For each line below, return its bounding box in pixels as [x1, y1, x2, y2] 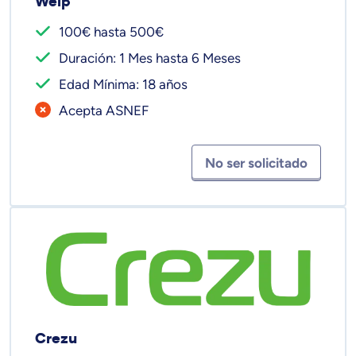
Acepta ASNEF [59, 102, 149, 118]
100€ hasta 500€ [59, 23, 164, 40]
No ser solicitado [205, 154, 308, 171]
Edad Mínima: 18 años [59, 75, 188, 92]
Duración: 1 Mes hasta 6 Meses [59, 49, 241, 66]
